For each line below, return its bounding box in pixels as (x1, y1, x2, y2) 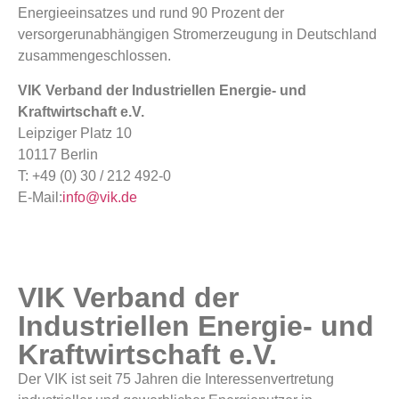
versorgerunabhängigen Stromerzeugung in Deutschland (18, 27, 377, 43)
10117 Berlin (18, 146, 98, 162)
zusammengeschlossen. (18, 48, 171, 64)
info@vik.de (62, 189, 137, 205)
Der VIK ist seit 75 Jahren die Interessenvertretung (18, 370, 334, 387)
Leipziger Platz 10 (18, 125, 132, 141)
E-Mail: (18, 189, 62, 205)
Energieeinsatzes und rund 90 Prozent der (18, 5, 284, 21)
